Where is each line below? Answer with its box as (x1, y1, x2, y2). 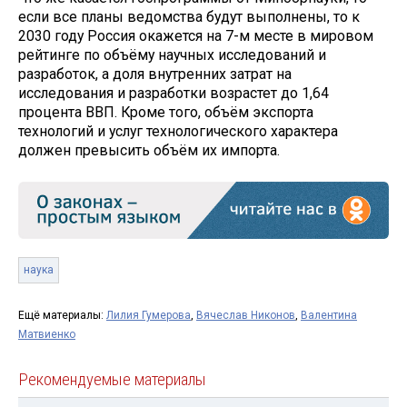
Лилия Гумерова (106, 308, 191, 322)
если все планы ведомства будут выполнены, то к (18, 8, 360, 26)
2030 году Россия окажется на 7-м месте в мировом (18, 27, 373, 45)
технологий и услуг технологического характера (18, 123, 338, 141)
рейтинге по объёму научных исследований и (18, 46, 326, 65)
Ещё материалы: (18, 308, 106, 322)
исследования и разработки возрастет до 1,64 (18, 84, 329, 103)
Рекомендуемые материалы (18, 369, 206, 390)
